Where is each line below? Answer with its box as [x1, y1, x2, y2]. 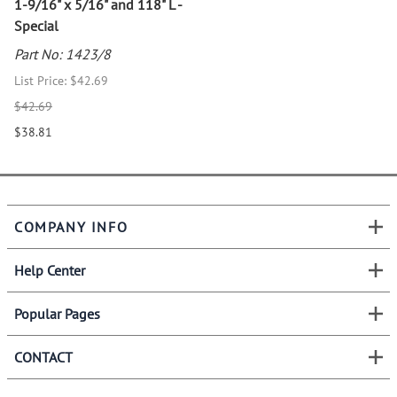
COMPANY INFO [14, 218, 128, 237]
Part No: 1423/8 [14, 45, 111, 64]
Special [14, 17, 58, 35]
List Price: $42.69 [14, 73, 108, 90]
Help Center [14, 261, 85, 280]
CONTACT [14, 348, 73, 367]
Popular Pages [14, 305, 100, 323]
